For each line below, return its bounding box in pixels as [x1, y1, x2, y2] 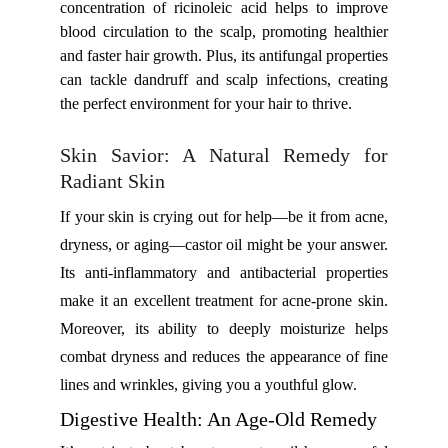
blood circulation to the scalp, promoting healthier [60, 23, 388, 40]
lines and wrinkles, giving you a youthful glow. [60, 376, 357, 393]
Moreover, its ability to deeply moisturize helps [60, 320, 388, 337]
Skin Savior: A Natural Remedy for [60, 144, 388, 166]
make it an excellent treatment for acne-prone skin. [60, 292, 388, 309]
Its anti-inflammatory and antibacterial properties [60, 264, 388, 281]
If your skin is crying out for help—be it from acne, [60, 208, 388, 225]
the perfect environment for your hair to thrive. [60, 95, 352, 112]
